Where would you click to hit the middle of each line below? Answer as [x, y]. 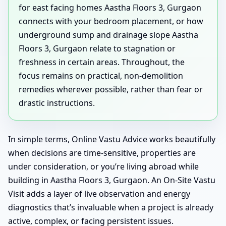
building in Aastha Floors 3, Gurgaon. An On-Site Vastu [112, 180]
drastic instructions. [57, 103]
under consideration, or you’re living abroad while [103, 167]
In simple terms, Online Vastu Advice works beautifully [112, 139]
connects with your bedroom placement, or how [111, 21]
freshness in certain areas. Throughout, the [102, 62]
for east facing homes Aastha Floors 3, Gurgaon [110, 8]
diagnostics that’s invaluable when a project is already [111, 208]
